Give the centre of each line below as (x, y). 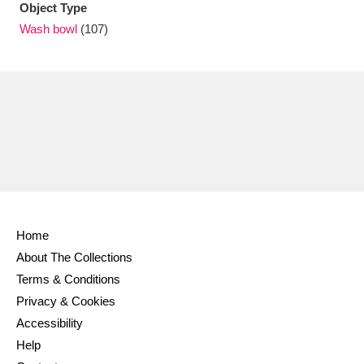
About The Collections (74, 257)
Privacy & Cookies (66, 301)
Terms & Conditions (68, 279)
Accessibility (50, 323)
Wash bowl (48, 29)
